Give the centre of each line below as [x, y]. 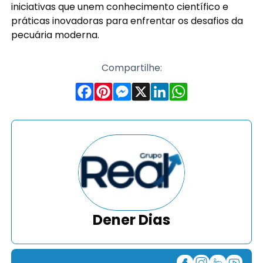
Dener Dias [131, 220]
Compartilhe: [131, 68]
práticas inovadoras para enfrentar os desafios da [127, 21]
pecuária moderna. [55, 35]
